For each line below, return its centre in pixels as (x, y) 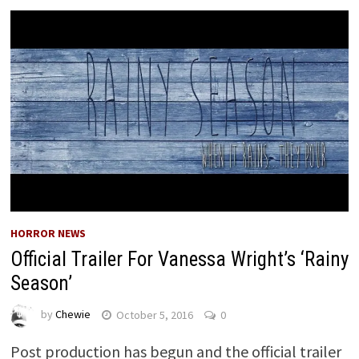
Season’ (41, 284)
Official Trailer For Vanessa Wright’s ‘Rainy (179, 260)
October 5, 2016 (154, 315)
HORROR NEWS (48, 234)
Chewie (73, 315)
